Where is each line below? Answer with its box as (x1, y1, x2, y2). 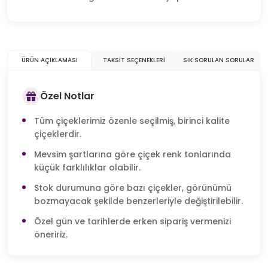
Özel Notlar (40, 89, 95, 103)
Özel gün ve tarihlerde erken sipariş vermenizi (34, 215, 231, 227)
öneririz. (34, 228, 68, 240)
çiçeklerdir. (34, 127, 81, 140)
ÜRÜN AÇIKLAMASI (21, 55, 78, 65)
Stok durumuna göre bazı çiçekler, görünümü (34, 181, 232, 194)
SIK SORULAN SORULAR (182, 55, 254, 65)
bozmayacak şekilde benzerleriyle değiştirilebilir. (34, 194, 243, 207)
